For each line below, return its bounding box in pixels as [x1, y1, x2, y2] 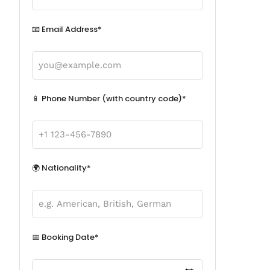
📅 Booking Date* [32, 231, 99, 243]
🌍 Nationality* [32, 162, 92, 174]
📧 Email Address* [32, 23, 102, 35]
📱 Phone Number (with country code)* [32, 92, 187, 104]
